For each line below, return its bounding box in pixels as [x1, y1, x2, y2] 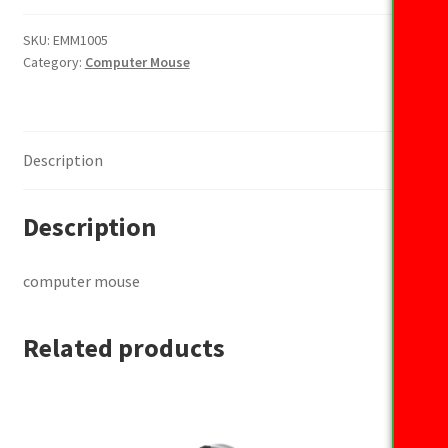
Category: [22, 52, 85, 71]
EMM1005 [52, 30, 108, 49]
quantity [21, 3, 80, 24]
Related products [22, 331, 225, 364]
